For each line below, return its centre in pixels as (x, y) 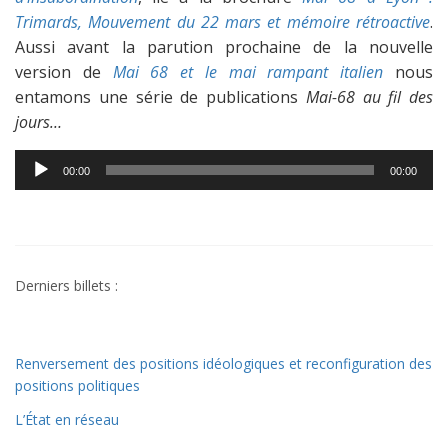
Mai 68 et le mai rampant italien (248, 72)
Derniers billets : (66, 285)
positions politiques (77, 385)
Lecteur (42, 161)
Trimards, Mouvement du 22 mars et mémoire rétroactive (222, 22)
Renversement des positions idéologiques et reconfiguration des (223, 363)
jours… (38, 122)
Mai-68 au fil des (369, 97)
